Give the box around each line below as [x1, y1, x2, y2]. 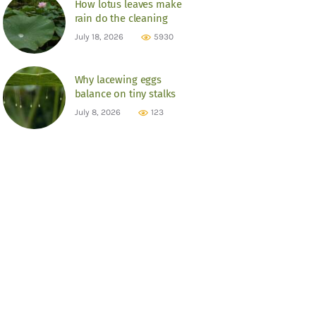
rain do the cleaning [74, 12, 168, 25]
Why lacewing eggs [74, 73, 162, 87]
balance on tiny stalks [74, 87, 176, 101]
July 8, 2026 [74, 107, 121, 118]
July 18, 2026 [74, 32, 123, 42]
